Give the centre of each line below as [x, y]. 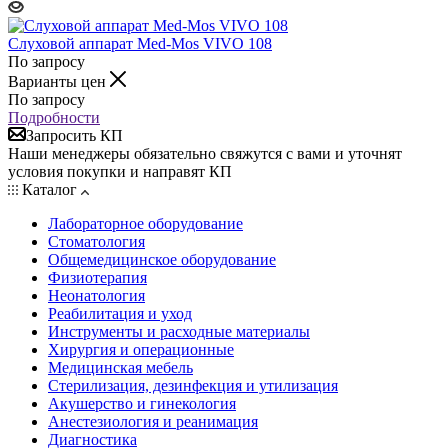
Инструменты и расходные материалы [179, 331]
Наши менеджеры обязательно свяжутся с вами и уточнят [205, 153]
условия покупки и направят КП [120, 171]
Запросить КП [74, 135]
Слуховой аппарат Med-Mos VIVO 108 [140, 43]
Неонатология [96, 295]
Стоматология [96, 241]
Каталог [49, 189]
